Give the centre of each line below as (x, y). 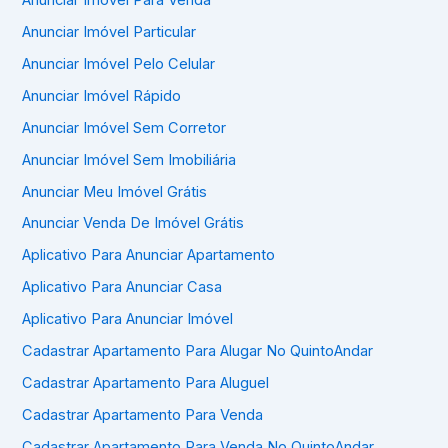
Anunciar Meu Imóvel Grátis (115, 191)
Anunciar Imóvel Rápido (102, 95)
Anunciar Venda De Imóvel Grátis (133, 223)
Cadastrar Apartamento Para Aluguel (146, 383)
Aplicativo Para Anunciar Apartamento (149, 255)
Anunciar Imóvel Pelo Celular (119, 63)
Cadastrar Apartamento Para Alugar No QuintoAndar (198, 351)
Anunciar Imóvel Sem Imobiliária (129, 159)
